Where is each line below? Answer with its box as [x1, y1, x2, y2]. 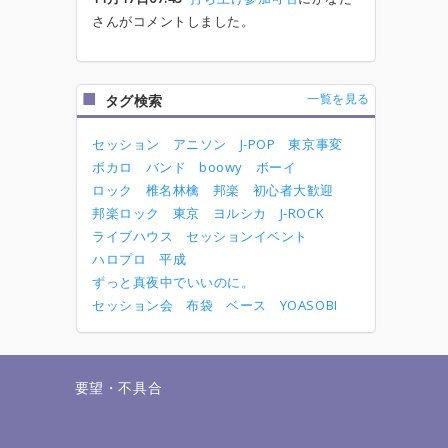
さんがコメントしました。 [92, 12, 255, 30]
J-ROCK [279, 204, 325, 222]
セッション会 [92, 296, 174, 314]
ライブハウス [92, 227, 174, 245]
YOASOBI [279, 296, 338, 314]
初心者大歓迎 [252, 181, 335, 199]
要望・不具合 [74, 378, 163, 397]
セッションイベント [186, 227, 309, 245]
